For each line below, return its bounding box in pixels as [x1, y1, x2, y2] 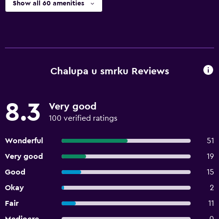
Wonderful [5, 137, 43, 145]
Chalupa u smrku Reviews [50, 66, 169, 76]
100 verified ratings [49, 114, 117, 122]
